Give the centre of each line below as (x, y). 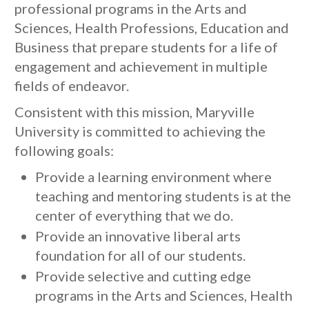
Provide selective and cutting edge (143, 276)
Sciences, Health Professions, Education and (152, 28)
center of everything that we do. (134, 215)
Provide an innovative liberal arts (138, 236)
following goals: (64, 150)
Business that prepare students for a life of (146, 47)
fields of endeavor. (72, 86)
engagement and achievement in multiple (141, 66)
